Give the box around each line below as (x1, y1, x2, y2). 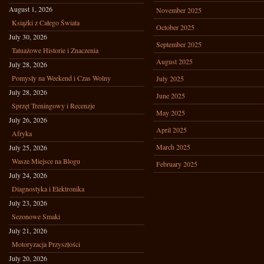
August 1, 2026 (9, 4, 52, 14)
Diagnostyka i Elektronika (12, 184, 84, 193)
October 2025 (156, 22, 194, 32)
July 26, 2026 (9, 115, 47, 124)
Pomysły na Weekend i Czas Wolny (12, 73, 111, 82)
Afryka (12, 128, 32, 138)
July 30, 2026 (9, 32, 47, 41)
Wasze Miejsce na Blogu (12, 156, 80, 166)
